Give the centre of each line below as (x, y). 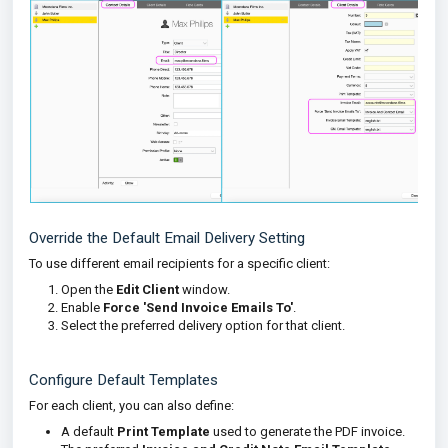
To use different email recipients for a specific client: (179, 263)
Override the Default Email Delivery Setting (167, 237)
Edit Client (147, 289)
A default (89, 431)
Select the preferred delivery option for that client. (203, 325)
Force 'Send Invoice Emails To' (198, 307)
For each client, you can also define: (131, 405)
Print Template (163, 431)
